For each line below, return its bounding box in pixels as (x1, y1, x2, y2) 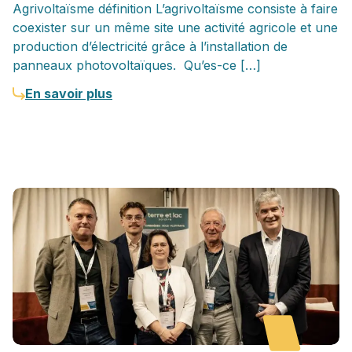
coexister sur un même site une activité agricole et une (13, 19, 338, 35)
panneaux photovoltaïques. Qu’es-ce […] (13, 57, 261, 73)
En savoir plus (25, 85, 112, 101)
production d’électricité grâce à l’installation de (13, 38, 288, 54)
